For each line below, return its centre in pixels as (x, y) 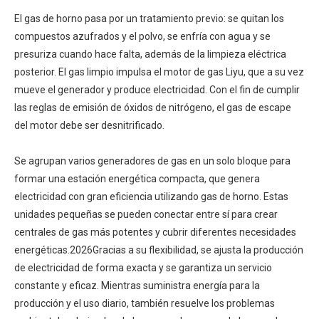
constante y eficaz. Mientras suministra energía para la (137, 286)
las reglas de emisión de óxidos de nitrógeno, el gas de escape (153, 108)
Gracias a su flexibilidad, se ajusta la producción (198, 250)
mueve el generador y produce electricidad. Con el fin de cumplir (157, 90)
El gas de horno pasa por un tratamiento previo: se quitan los (149, 19)
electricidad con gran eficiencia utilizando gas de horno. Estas (151, 197)
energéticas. (42, 250)
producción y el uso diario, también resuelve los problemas (145, 303)
